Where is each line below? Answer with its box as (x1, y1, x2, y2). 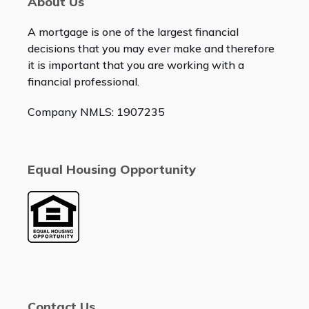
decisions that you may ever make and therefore (27, 41, 275, 56)
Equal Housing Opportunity (27, 161, 196, 178)
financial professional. (27, 74, 139, 89)
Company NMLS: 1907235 (27, 105, 165, 119)
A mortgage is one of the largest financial (27, 25, 239, 39)
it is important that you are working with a (27, 58, 244, 72)
